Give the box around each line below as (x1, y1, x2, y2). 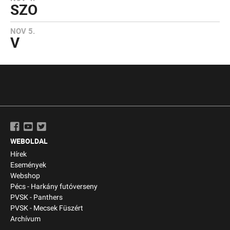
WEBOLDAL (10, 136, 48, 146)
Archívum (10, 215, 41, 223)
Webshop (10, 171, 40, 180)
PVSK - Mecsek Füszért (10, 204, 83, 213)
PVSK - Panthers (10, 193, 63, 202)
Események (10, 161, 46, 169)
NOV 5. (10, 26, 35, 36)
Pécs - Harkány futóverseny (10, 182, 98, 191)
